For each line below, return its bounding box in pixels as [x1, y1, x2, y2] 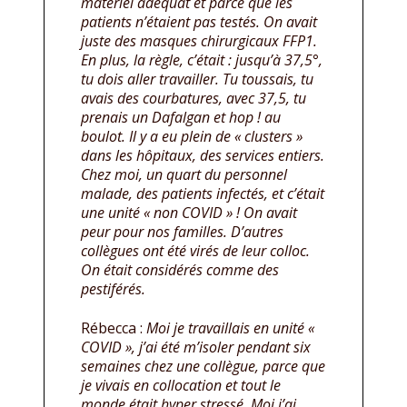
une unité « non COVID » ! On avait [81, 203, 297, 223]
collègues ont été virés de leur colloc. [81, 241, 310, 262]
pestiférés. [81, 279, 145, 300]
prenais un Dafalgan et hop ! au [81, 107, 281, 128]
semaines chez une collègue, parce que [81, 356, 325, 377]
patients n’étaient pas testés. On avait [81, 12, 317, 33]
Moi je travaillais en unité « [146, 318, 314, 339]
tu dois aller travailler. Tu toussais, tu [81, 69, 313, 90]
